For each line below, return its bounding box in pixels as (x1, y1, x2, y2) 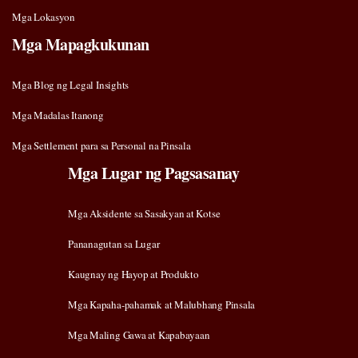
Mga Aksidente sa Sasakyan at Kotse (68, 206, 221, 221)
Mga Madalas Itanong (12, 108, 104, 123)
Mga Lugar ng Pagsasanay (68, 161, 240, 185)
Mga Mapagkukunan (12, 33, 149, 57)
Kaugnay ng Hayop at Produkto (68, 267, 199, 282)
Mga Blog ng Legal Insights (12, 78, 129, 93)
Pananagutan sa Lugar (68, 237, 160, 252)
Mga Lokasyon (12, 10, 75, 25)
